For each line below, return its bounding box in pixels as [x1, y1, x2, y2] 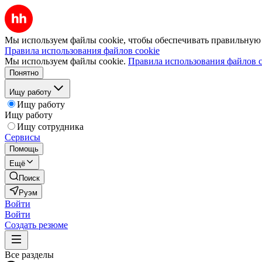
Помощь [9, 144, 39, 153]
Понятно [9, 68, 39, 77]
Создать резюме [5, 220, 68, 230]
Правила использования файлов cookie [5, 46, 160, 56]
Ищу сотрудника [17, 122, 84, 132]
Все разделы [5, 250, 54, 260]
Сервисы [5, 132, 40, 142]
